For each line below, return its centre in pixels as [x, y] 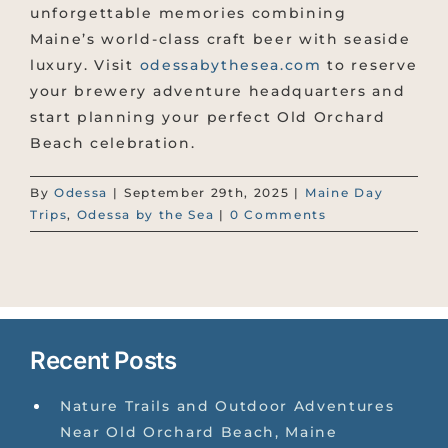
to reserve [369, 65]
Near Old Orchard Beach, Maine [199, 432]
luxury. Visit [82, 65]
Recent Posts [103, 361]
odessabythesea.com [227, 65]
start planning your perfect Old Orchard [208, 117]
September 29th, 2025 [206, 193]
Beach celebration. [113, 143]
